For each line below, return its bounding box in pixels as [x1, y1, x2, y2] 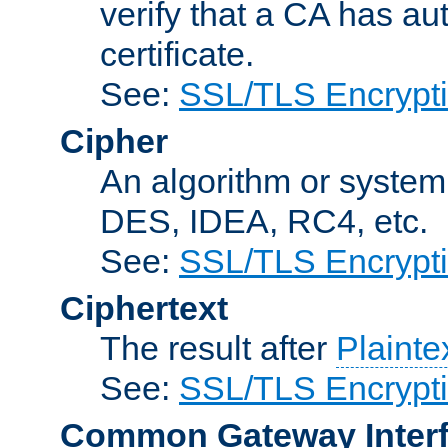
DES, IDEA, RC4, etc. [100, 201, 428, 240]
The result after [100, 328, 336, 367]
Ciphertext [60, 288, 228, 327]
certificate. [100, 34, 254, 73]
